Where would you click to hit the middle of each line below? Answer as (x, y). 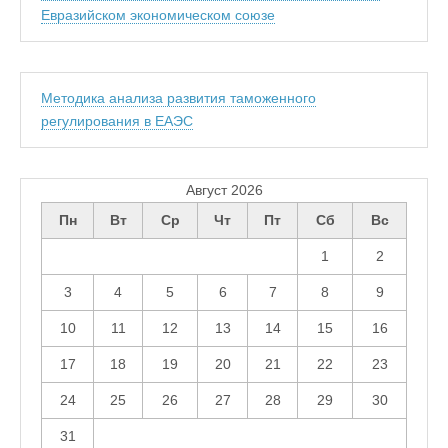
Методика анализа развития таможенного (178, 98)
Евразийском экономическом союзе (158, 15)
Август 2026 (224, 190)
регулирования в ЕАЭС (117, 121)
